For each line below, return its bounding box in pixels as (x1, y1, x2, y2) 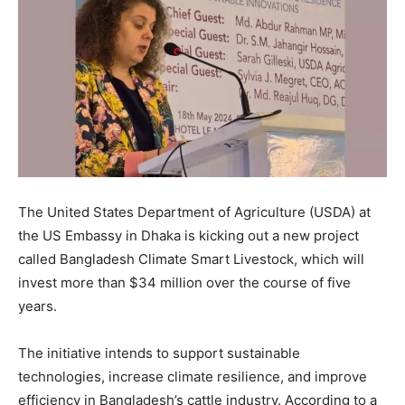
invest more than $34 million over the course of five (18, 273, 351, 291)
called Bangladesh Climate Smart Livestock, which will (18, 250, 364, 268)
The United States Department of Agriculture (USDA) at (18, 202, 371, 221)
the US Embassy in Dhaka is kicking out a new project (18, 226, 359, 244)
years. (18, 297, 57, 315)
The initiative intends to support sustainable (18, 344, 300, 362)
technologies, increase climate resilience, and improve (18, 367, 367, 385)
